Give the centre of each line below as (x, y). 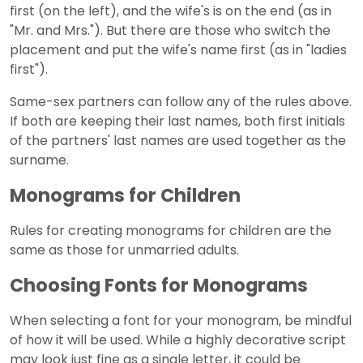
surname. (39, 160)
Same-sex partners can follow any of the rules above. (181, 101)
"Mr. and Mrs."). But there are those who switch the (170, 30)
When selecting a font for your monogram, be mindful (181, 320)
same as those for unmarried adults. (124, 250)
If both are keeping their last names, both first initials (177, 121)
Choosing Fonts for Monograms (159, 285)
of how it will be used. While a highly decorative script (178, 340)
